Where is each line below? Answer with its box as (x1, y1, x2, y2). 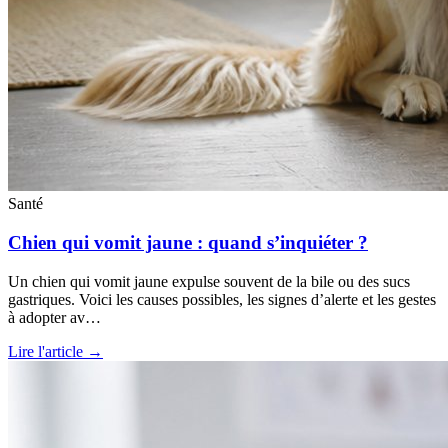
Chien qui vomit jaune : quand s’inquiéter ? (8, 232, 368, 254)
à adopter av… (8, 308, 101, 326)
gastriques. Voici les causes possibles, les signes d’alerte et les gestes (8, 290, 436, 308)
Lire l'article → (8, 342, 103, 360)
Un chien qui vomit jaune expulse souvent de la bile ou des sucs (8, 272, 410, 290)
